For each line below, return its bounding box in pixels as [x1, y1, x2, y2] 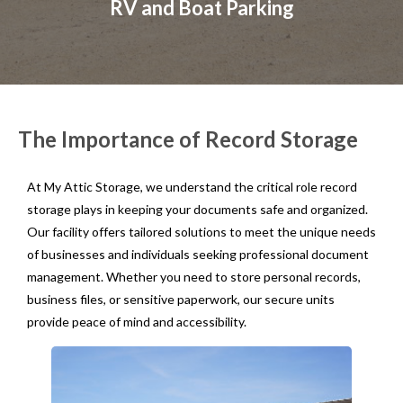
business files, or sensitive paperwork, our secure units [27, 291, 335, 307]
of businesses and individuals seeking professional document [27, 246, 369, 262]
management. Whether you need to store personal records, [27, 268, 361, 284]
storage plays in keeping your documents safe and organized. [27, 201, 368, 217]
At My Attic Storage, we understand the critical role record [27, 178, 357, 194]
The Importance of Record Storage [18, 125, 358, 152]
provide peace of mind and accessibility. [27, 313, 246, 329]
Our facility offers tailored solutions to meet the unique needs [27, 223, 376, 239]
